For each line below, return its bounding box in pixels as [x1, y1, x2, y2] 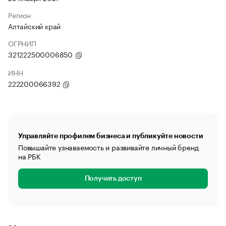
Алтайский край [8, 20, 61, 31]
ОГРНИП [8, 37, 36, 48]
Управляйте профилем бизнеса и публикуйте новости [18, 132, 203, 139]
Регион [8, 9, 31, 20]
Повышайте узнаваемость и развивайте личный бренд [18, 141, 199, 152]
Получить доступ [84, 175, 142, 182]
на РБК [18, 150, 41, 161]
